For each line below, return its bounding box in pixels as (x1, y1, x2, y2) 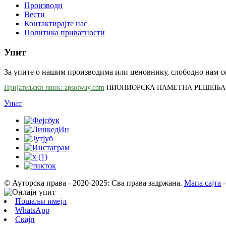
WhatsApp (15, 205, 49, 214)
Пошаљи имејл (15, 196, 67, 205)
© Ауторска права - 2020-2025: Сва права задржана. (4, 178, 182, 187)
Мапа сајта (184, 178, 221, 187)
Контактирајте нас (24, 19, 87, 28)
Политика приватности (24, 28, 105, 37)
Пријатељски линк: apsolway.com (4, 83, 104, 91)
